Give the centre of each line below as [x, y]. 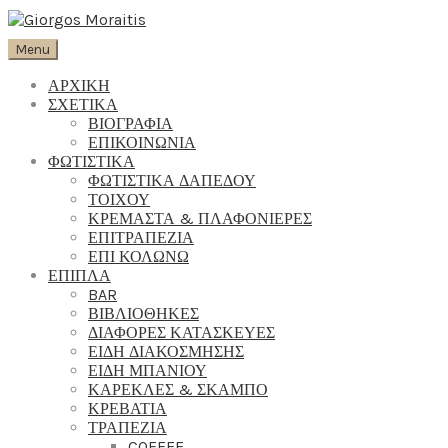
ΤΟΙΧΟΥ [119, 199]
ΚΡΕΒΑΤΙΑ [127, 408]
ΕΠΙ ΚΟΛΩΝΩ [138, 256]
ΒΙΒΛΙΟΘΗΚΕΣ [143, 313]
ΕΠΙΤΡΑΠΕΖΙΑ [141, 237]
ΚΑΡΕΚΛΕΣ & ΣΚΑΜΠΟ [178, 389]
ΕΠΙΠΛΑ [79, 275]
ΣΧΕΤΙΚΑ [83, 104]
